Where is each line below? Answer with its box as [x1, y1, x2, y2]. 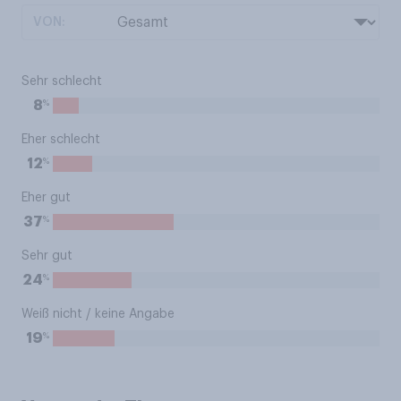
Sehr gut [21, 250, 73, 262]
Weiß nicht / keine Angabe [21, 308, 175, 320]
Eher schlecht [21, 133, 100, 146]
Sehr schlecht [21, 75, 102, 88]
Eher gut [21, 192, 71, 204]
